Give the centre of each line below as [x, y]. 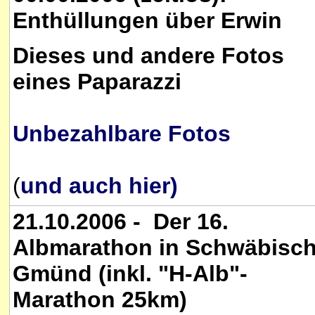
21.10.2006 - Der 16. [121, 221]
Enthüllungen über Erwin [147, 20]
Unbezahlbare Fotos [122, 134]
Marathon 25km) [100, 300]
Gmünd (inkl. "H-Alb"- [130, 274]
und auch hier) [99, 186]
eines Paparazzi [97, 82]
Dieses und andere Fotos [148, 56]
